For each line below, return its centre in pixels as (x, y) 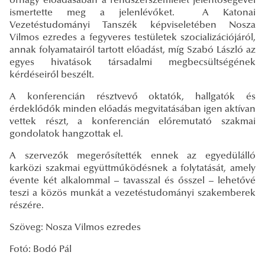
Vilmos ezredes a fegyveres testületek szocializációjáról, (132, 38)
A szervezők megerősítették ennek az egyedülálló (132, 156)
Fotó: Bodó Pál (41, 250)
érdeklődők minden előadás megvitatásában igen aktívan (132, 110)
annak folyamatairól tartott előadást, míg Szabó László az (132, 51)
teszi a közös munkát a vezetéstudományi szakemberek (132, 194)
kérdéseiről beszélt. (52, 75)
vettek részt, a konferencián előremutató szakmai (132, 122)
